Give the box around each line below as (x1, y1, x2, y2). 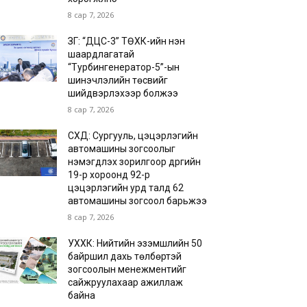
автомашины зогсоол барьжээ (68, 195, 208, 206)
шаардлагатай (68, 49, 135, 60)
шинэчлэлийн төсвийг (68, 75, 169, 86)
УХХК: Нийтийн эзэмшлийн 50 (68, 238, 203, 249)
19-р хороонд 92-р (68, 169, 151, 180)
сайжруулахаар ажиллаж (68, 277, 184, 288)
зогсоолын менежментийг (68, 264, 187, 275)
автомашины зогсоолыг (68, 143, 176, 154)
